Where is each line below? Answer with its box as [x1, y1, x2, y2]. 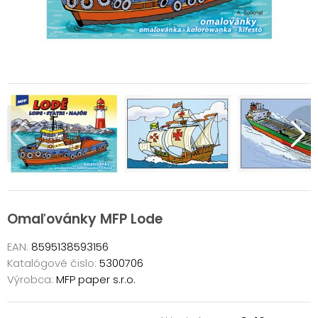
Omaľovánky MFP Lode [7, 209, 163, 229]
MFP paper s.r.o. [53, 271, 136, 287]
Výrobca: [7, 271, 53, 287]
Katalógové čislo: [7, 255, 97, 270]
